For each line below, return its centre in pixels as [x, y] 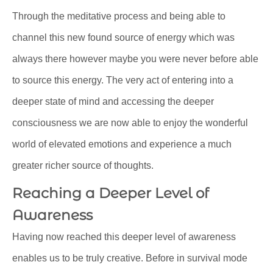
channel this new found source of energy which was [123, 38]
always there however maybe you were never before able [135, 59]
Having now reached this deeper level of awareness [124, 237]
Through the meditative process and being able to [119, 16]
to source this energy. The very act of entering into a [123, 80]
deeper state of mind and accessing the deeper [113, 102]
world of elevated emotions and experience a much [122, 144]
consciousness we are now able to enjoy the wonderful [130, 123]
